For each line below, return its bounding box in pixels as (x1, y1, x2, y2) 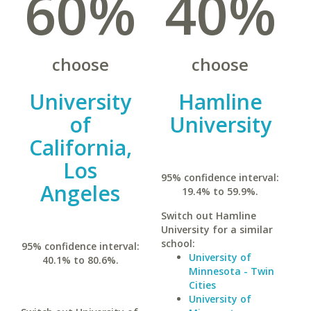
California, (28, 133, 132, 162)
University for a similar (160, 223, 273, 236)
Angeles (40, 179, 121, 208)
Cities (188, 278, 216, 292)
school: (160, 237, 195, 250)
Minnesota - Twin (188, 264, 274, 278)
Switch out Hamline (160, 209, 256, 222)
